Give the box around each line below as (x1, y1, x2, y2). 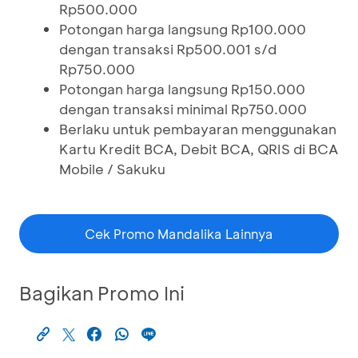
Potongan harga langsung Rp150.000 (59, 80, 305, 97)
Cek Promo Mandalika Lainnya (85, 225, 273, 242)
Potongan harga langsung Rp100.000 (59, 20, 306, 38)
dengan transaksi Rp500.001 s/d (59, 40, 276, 58)
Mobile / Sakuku (59, 160, 165, 177)
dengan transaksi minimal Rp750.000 (59, 100, 307, 117)
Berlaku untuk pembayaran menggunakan (59, 120, 336, 137)
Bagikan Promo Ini (19, 280, 185, 305)
